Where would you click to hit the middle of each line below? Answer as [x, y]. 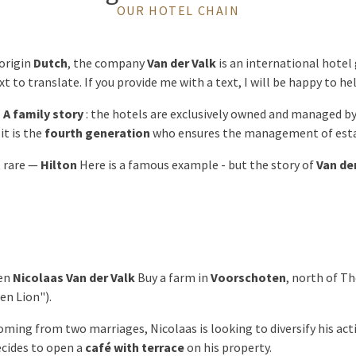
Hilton [59, 164]
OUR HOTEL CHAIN [178, 10]
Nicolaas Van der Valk [74, 277]
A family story [43, 114]
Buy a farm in [173, 277]
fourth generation [97, 133]
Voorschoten [248, 277]
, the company [107, 63]
